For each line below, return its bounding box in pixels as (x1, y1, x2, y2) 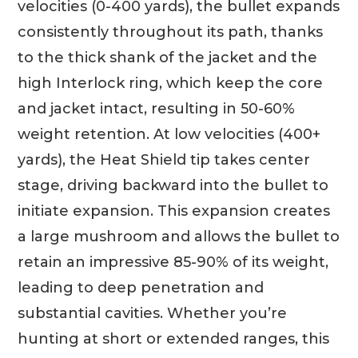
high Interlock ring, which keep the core (18, 74, 324, 92)
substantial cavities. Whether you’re (18, 304, 288, 322)
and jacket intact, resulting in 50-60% (18, 99, 296, 117)
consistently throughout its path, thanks (18, 22, 324, 41)
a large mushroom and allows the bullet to (18, 227, 340, 245)
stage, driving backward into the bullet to (18, 176, 329, 194)
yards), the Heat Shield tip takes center (18, 150, 311, 169)
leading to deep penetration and (18, 278, 265, 296)
